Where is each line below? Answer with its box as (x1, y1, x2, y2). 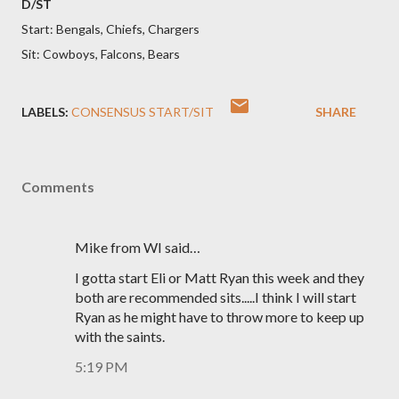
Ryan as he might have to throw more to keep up (75, 308, 364, 325)
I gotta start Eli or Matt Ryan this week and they (75, 269, 364, 286)
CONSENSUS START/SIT (71, 104, 214, 119)
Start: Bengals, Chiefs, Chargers (21, 21, 199, 37)
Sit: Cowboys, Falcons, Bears (21, 46, 180, 61)
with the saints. (75, 328, 165, 345)
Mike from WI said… (75, 239, 200, 256)
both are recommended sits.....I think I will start (75, 289, 356, 305)
